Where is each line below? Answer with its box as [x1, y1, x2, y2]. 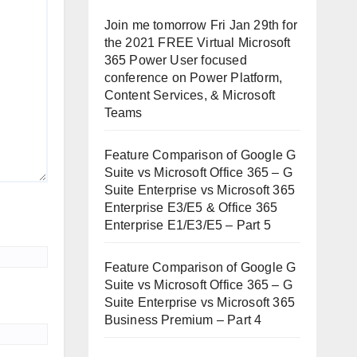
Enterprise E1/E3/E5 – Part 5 [104, 218, 272, 232]
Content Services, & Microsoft [104, 88, 276, 102]
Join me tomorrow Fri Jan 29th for [104, 18, 298, 32]
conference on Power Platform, [104, 70, 283, 84]
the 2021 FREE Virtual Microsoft [104, 35, 291, 49]
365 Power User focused [104, 53, 247, 67]
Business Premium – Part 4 [104, 312, 262, 327]
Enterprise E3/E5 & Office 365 [104, 200, 278, 214]
